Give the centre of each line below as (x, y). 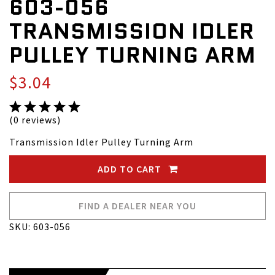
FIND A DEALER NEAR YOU (137, 206)
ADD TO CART (130, 169)
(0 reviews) (35, 120)
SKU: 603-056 (40, 227)
